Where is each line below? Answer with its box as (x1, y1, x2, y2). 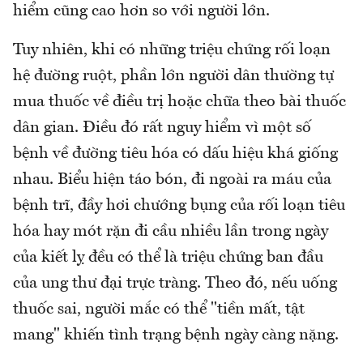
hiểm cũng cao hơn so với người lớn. (13, 2, 270, 19)
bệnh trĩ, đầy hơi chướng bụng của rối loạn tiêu (13, 197, 345, 214)
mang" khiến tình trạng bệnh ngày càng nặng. (13, 327, 339, 344)
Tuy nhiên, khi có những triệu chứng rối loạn (13, 41, 331, 58)
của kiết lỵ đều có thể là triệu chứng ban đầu (13, 249, 323, 266)
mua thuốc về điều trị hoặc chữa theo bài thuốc (13, 93, 346, 110)
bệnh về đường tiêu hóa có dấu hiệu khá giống (13, 145, 338, 162)
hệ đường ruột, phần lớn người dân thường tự (13, 67, 334, 84)
